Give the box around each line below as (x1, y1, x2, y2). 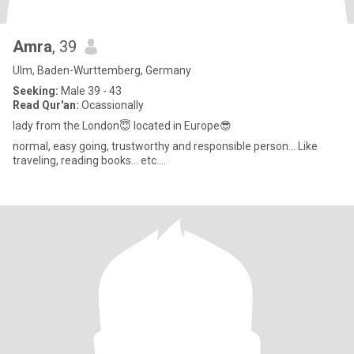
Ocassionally (79, 99, 144, 111)
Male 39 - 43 (58, 85, 122, 97)
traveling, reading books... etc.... (13, 154, 166, 167)
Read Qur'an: (13, 99, 79, 111)
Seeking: (13, 85, 58, 97)
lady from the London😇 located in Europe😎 (13, 119, 232, 132)
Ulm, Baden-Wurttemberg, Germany (13, 64, 191, 77)
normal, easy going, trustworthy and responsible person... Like (13, 140, 318, 153)
